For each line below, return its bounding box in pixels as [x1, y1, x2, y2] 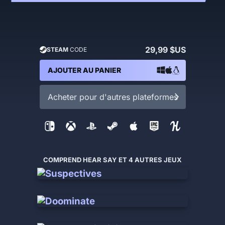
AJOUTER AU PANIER [47, 65, 121, 74]
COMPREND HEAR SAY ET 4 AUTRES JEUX [43, 155, 182, 164]
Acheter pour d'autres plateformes [47, 91, 178, 102]
